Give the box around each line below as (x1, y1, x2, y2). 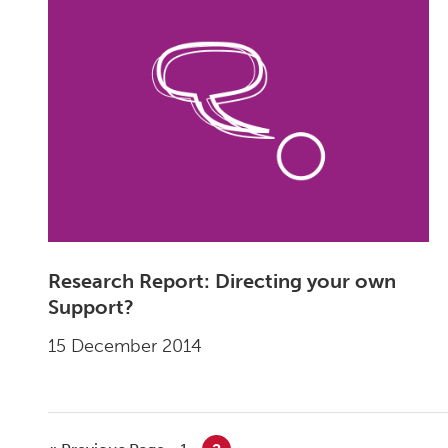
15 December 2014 (48, 335, 203, 358)
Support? (48, 295, 135, 320)
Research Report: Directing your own (48, 269, 397, 294)
